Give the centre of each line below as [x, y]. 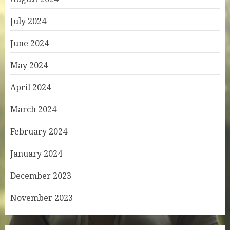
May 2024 [29, 65]
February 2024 [39, 131]
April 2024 [31, 87]
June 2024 [30, 43]
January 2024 [36, 154]
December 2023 [41, 176]
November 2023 [42, 198]
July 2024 [28, 21]
